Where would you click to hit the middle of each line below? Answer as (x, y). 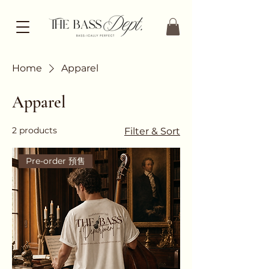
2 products (35, 130)
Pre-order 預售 (56, 161)
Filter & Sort (152, 131)
